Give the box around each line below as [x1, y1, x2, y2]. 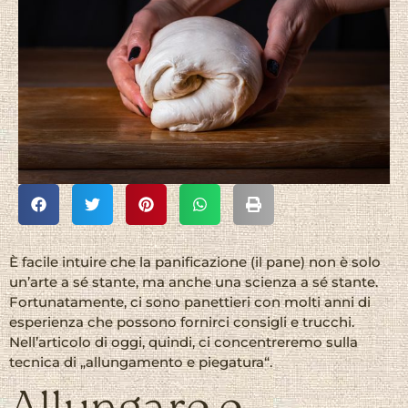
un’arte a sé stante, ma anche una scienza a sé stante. [9, 273, 378, 291]
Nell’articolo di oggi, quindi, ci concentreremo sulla [9, 333, 358, 352]
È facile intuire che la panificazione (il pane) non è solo [9, 253, 381, 271]
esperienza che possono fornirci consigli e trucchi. [9, 313, 354, 331]
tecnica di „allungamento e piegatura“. [9, 353, 272, 372]
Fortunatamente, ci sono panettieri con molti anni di [9, 293, 371, 311]
